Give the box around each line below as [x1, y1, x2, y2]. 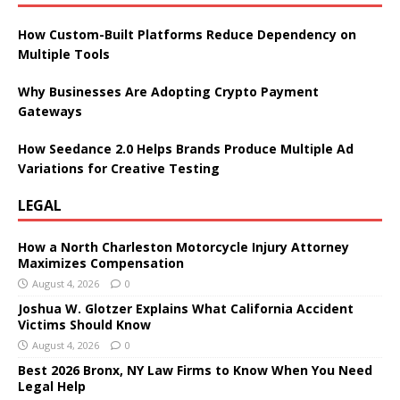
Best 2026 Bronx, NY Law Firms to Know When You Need [18, 361, 372, 379]
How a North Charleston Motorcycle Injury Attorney [18, 237, 349, 255]
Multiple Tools [18, 45, 110, 62]
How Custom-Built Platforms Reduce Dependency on [18, 25, 356, 43]
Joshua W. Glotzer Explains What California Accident [18, 299, 354, 317]
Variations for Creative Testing [18, 159, 220, 177]
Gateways [18, 102, 82, 120]
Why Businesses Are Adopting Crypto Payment [18, 82, 319, 100]
